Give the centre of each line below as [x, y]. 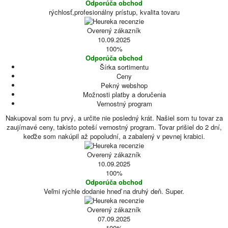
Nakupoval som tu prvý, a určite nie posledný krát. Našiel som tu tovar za [114, 118]
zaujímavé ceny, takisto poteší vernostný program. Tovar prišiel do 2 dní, [114, 127]
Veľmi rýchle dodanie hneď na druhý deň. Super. [114, 191]
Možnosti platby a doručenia [124, 94]
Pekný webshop [124, 85]
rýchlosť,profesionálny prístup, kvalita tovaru [114, 12]
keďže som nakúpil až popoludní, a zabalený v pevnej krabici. [114, 136]
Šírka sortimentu [124, 67]
